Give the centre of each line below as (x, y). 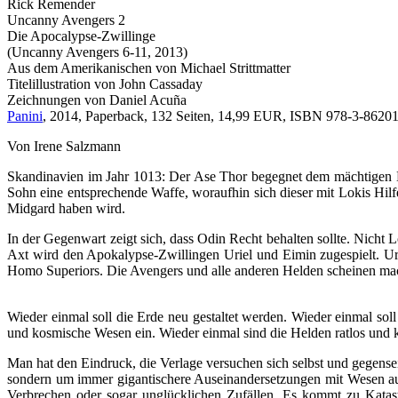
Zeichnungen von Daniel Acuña (97, 100)
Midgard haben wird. (66, 209)
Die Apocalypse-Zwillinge (81, 36)
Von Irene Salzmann (64, 147)
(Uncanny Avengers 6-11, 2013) (97, 52)
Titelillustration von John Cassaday (105, 84)
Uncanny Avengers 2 (66, 20)
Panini (25, 116)
